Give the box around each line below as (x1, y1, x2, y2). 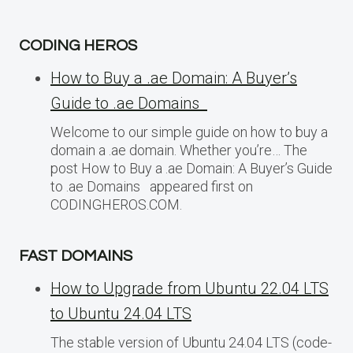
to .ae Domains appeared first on (50, 177, 253, 195)
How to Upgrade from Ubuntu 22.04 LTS (50, 278, 329, 298)
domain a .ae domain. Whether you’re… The (50, 141, 307, 158)
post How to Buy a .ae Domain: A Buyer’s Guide (50, 159, 333, 176)
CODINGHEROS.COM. (50, 195, 182, 213)
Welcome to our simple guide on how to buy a (50, 123, 328, 140)
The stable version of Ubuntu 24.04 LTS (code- (50, 333, 332, 351)
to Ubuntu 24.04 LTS (50, 303, 191, 323)
